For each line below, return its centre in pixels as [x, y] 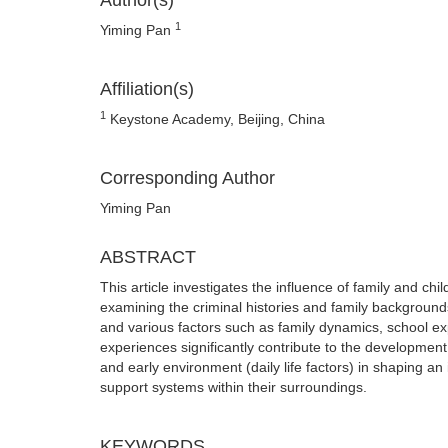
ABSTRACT [148, 257]
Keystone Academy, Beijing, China [215, 119]
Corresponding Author [187, 178]
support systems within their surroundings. [233, 387]
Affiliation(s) [147, 89]
